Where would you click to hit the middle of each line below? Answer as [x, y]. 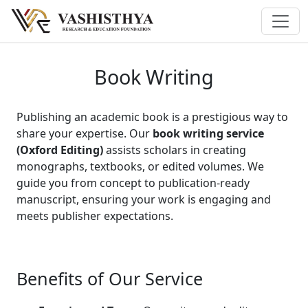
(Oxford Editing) [60, 150]
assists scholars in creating [175, 150]
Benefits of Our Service [110, 278]
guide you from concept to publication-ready [133, 183]
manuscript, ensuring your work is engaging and [144, 199]
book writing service [208, 133]
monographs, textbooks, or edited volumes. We [140, 166]
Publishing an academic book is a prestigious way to [152, 117]
